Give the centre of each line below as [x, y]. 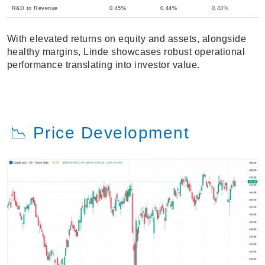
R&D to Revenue [35, 9]
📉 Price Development [99, 133]
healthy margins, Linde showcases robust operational [126, 52]
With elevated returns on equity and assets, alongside [126, 39]
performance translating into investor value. [103, 65]
